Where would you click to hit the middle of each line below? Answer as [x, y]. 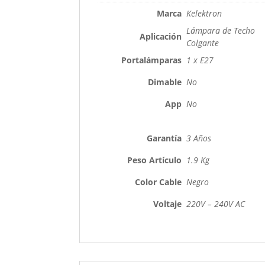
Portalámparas [152, 60]
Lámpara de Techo [221, 31]
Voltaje [168, 204]
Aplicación [161, 37]
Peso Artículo [155, 160]
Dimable [165, 82]
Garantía [164, 138]
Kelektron [204, 14]
